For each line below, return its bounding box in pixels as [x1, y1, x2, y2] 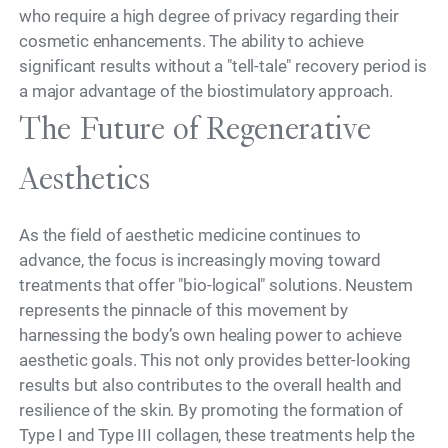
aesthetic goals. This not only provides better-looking [19, 350, 412, 370]
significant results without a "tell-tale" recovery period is [19, 55, 428, 76]
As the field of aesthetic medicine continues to [19, 225, 362, 245]
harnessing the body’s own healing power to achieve [19, 325, 402, 345]
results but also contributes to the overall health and [19, 375, 403, 395]
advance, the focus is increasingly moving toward [19, 250, 382, 270]
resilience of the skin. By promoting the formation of [19, 400, 404, 420]
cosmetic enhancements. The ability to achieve [19, 30, 364, 51]
